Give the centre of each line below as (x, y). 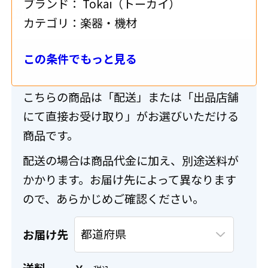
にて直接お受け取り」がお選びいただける (131, 116)
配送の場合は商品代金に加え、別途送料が (131, 160)
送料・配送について (74, 66)
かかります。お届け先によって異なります (130, 179)
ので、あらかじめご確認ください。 (114, 198)
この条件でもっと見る (80, 59)
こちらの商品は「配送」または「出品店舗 (131, 97)
